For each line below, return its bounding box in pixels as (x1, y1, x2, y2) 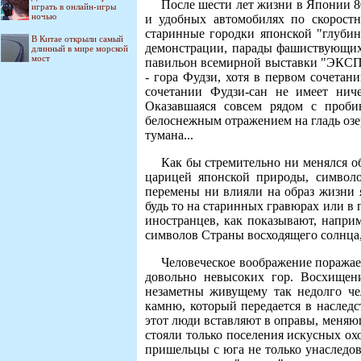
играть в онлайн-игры (31, 2, 116, 11)
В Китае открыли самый (31, 34, 123, 44)
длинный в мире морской (31, 44, 128, 53)
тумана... (145, 128, 193, 143)
